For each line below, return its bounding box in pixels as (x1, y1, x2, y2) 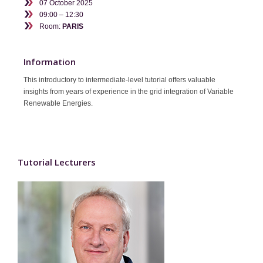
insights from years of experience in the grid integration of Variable (23, 87, 234, 96)
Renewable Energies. (23, 99, 93, 107)
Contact (18, 8, 47, 19)
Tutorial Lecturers (18, 156, 96, 168)
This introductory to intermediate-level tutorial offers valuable (23, 75, 215, 84)
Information (23, 55, 76, 68)
